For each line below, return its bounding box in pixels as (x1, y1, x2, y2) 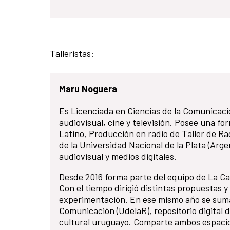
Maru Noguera (59, 83, 117, 94)
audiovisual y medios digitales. (59, 150, 177, 162)
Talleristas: (50, 47, 94, 59)
